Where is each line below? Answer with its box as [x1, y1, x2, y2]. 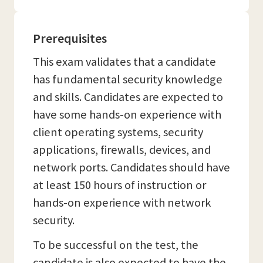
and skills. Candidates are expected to [33, 89, 223, 104]
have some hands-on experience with [33, 107, 221, 122]
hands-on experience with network [33, 195, 211, 210]
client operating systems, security [33, 124, 203, 140]
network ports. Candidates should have [33, 160, 230, 175]
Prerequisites [33, 30, 107, 46]
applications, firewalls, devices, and [33, 142, 211, 157]
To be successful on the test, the [33, 237, 198, 252]
